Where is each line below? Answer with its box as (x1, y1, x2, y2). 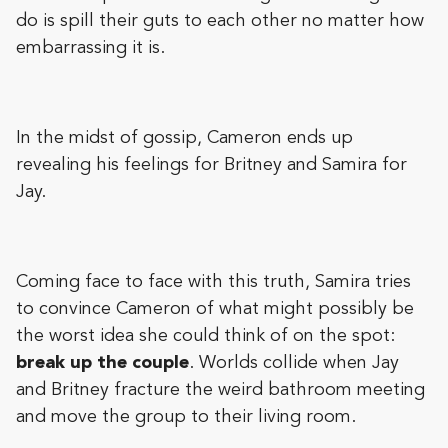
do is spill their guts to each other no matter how (16, 12, 424, 31)
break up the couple (16, 354, 189, 373)
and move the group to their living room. (16, 408, 356, 427)
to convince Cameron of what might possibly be (16, 300, 414, 319)
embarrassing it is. (16, 39, 165, 58)
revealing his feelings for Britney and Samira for (16, 156, 407, 175)
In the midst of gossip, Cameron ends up (16, 129, 353, 148)
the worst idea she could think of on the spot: (16, 327, 395, 346)
